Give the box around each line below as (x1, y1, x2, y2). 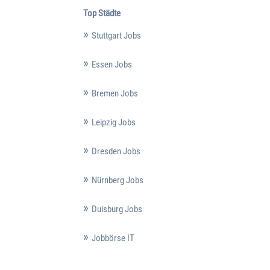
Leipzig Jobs (91, 117, 136, 128)
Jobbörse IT (91, 233, 134, 244)
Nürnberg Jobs (91, 175, 143, 186)
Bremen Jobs (91, 88, 138, 99)
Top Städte (83, 8, 121, 19)
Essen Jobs (91, 59, 132, 71)
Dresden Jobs (91, 146, 140, 157)
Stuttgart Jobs (91, 30, 141, 42)
